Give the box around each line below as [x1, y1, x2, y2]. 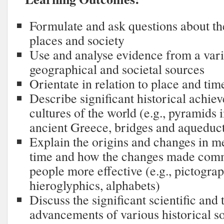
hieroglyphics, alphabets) [29, 176, 160, 193]
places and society [29, 31, 124, 48]
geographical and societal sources [29, 60, 204, 77]
